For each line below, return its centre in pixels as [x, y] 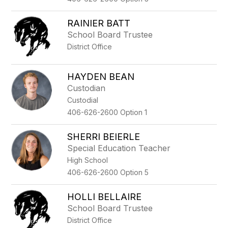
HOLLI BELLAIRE [105, 197]
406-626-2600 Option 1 [107, 112]
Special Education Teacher [119, 148]
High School [88, 160]
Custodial [83, 100]
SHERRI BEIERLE [104, 137]
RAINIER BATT [99, 23]
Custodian [87, 88]
